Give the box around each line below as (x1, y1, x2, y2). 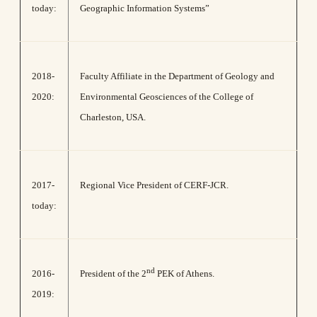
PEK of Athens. (155, 268, 214, 279)
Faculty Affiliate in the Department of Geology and (80, 71, 275, 81)
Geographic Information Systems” (80, 3, 209, 13)
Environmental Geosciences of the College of (80, 91, 253, 102)
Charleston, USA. (80, 112, 146, 122)
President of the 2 (80, 268, 146, 279)
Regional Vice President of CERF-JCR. (80, 180, 229, 190)
